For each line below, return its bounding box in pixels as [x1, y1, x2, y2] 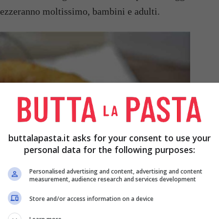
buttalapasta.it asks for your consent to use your [8, 131, 211, 144]
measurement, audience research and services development [29, 175, 196, 183]
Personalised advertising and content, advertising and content [29, 167, 202, 175]
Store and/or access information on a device [29, 195, 153, 203]
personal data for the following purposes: [24, 143, 195, 155]
